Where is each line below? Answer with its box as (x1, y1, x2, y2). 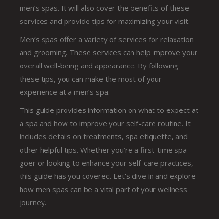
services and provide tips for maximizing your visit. (20, 16, 190, 26)
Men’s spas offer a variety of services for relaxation (20, 34, 194, 44)
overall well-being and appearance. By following (20, 60, 179, 70)
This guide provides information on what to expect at (20, 105, 199, 115)
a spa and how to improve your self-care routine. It (20, 118, 191, 128)
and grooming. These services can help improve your (20, 47, 198, 57)
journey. (20, 197, 47, 207)
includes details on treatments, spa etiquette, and (20, 131, 188, 141)
